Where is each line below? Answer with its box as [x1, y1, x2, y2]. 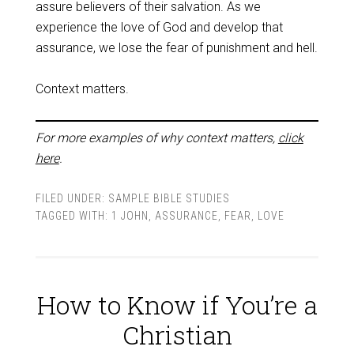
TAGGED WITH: [35, 209, 111, 222]
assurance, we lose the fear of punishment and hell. [35, 40, 318, 55]
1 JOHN [111, 209, 149, 222]
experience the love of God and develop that [35, 20, 283, 35]
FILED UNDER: [35, 192, 108, 205]
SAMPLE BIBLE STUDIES [107, 192, 230, 205]
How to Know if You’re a [36, 288, 318, 322]
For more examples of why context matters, [35, 130, 278, 145]
